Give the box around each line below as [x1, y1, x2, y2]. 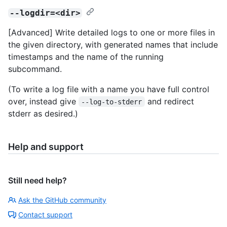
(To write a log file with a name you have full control [8, 84, 209, 94]
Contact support [18, 210, 72, 219]
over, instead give [8, 96, 79, 106]
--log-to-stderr [81, 97, 142, 106]
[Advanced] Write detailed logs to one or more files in [8, 27, 215, 37]
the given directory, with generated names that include [8, 39, 218, 50]
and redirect [144, 96, 197, 106]
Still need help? [8, 175, 67, 185]
